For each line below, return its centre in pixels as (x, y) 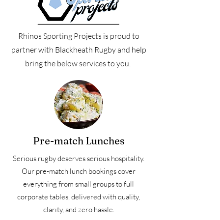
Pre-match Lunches (79, 140)
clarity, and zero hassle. (79, 209)
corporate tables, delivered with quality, (79, 196)
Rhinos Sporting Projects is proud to (79, 36)
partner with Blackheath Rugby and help (79, 49)
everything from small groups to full (79, 184)
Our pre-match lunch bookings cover (79, 171)
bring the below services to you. (79, 63)
